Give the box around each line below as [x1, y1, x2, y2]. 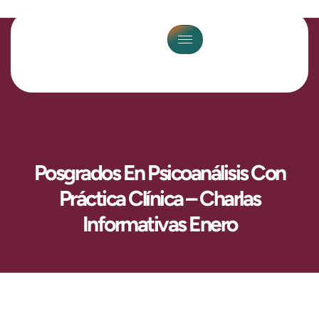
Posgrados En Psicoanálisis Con [33, 159, 286, 186]
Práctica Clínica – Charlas [58, 184, 261, 211]
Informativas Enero [82, 210, 237, 237]
